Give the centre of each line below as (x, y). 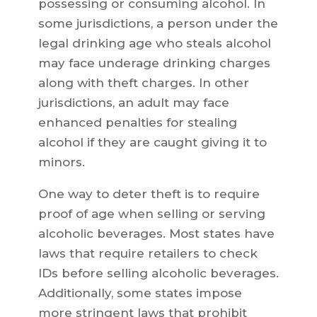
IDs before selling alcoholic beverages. (158, 273)
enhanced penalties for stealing (137, 122)
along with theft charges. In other (143, 83)
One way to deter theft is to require (149, 194)
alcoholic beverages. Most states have (156, 234)
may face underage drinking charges (154, 63)
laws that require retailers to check (148, 253)
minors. (61, 162)
